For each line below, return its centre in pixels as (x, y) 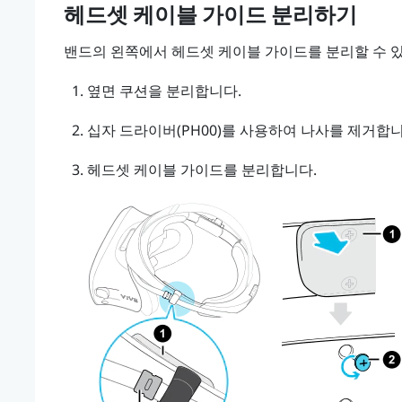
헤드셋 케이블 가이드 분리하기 (210, 15)
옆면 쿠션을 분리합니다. (164, 90)
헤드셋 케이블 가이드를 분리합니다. (201, 169)
